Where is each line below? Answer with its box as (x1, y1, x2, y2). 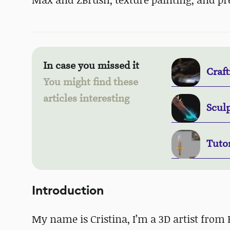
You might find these (43, 76, 138, 89)
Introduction (32, 182, 104, 199)
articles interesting (43, 92, 129, 106)
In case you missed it (43, 60, 139, 73)
